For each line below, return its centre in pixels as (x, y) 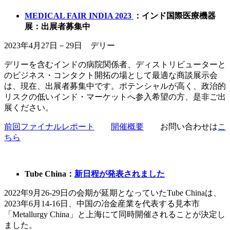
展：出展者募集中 (57, 26)
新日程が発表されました (120, 174)
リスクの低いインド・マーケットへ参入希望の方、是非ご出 (115, 97)
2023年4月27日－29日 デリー (60, 45)
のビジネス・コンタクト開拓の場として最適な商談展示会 (111, 75)
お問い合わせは (181, 126)
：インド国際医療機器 (175, 15)
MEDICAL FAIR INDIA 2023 (79, 15)
